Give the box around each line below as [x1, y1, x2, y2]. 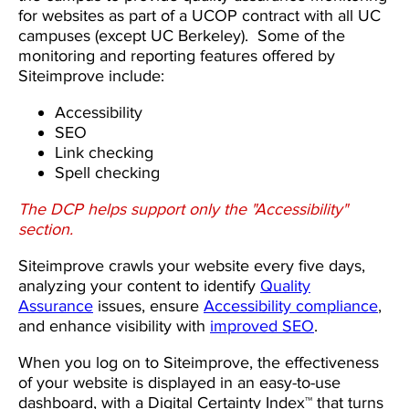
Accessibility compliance [204, 296, 378, 317]
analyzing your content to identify [18, 276, 260, 297]
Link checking [55, 142, 153, 163]
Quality [260, 276, 310, 297]
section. [18, 219, 73, 240]
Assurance [18, 296, 93, 317]
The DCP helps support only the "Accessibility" [18, 199, 348, 220]
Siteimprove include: [18, 66, 164, 87]
